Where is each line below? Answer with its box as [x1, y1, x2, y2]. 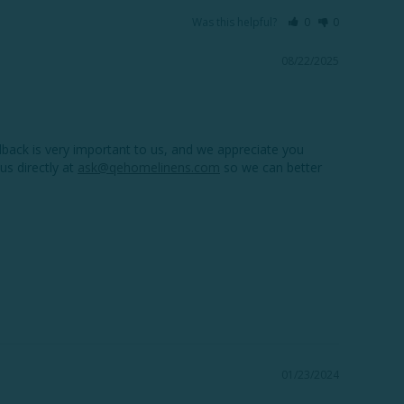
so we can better [220, 158, 322, 176]
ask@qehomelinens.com [78, 158, 220, 176]
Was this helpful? [192, 14, 280, 30]
